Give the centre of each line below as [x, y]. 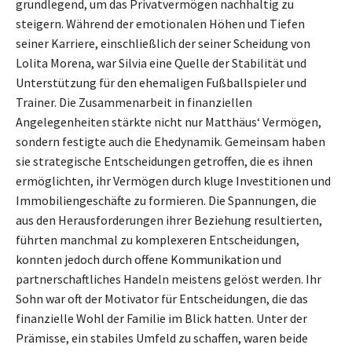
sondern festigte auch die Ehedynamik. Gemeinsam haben [170, 142]
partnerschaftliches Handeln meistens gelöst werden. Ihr [169, 279]
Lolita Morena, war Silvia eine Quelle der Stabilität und [161, 63]
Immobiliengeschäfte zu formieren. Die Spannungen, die [166, 201]
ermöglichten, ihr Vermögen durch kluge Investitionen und [173, 181]
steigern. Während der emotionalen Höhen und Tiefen [160, 24]
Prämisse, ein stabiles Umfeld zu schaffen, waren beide [162, 338]
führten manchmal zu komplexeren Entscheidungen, [158, 240]
